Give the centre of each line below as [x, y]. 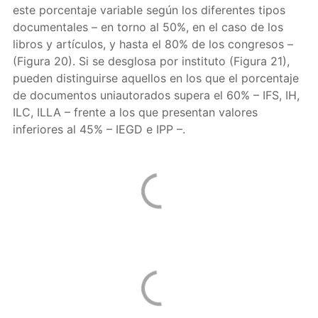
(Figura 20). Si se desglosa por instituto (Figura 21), [151, 61]
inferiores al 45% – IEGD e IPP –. [99, 129]
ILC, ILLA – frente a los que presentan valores [135, 112]
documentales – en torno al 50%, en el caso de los [148, 27]
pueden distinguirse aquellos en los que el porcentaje [155, 78]
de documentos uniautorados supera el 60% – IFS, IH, [156, 95]
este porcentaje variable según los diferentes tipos [149, 10]
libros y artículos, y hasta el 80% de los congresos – [153, 44]
